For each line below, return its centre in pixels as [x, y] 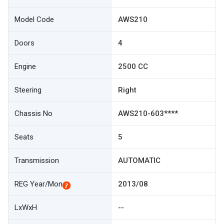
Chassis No [33, 113]
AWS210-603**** [148, 113]
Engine [25, 66]
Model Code [34, 19]
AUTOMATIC [139, 160]
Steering [28, 90]
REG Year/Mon [38, 184]
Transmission [37, 160]
